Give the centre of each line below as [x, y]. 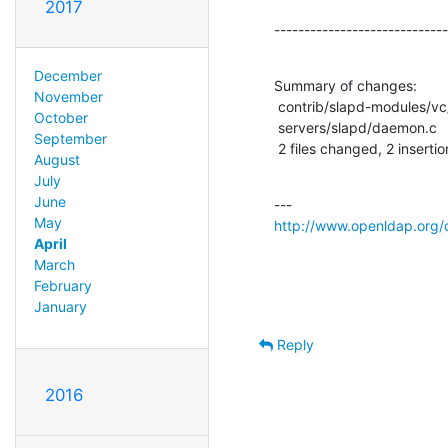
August [56, 159]
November [68, 96]
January [60, 306]
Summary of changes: [345, 85]
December [67, 75]
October [60, 117]
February [62, 285]
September [70, 138]
